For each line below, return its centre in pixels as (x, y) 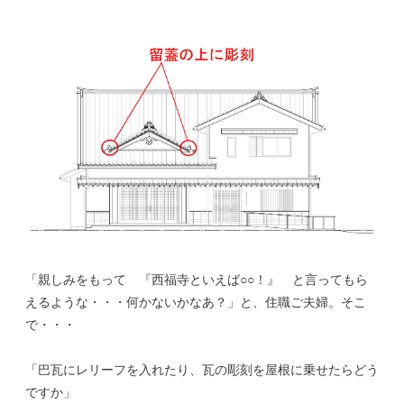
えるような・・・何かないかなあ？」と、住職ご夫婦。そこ (196, 303)
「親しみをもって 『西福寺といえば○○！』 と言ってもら (197, 280)
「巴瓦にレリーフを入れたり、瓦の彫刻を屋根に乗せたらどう (202, 370)
